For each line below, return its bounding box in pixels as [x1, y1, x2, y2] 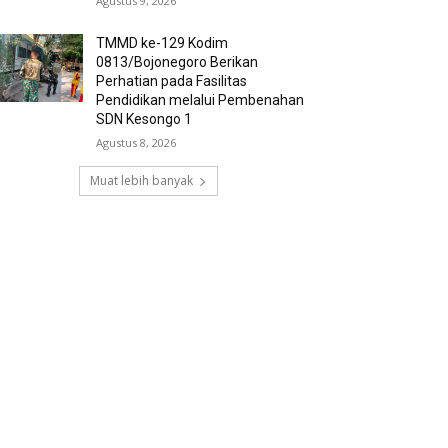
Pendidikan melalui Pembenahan [96, 92, 305, 109]
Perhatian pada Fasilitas [96, 73, 248, 90]
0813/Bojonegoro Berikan [96, 54, 259, 71]
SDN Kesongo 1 [96, 111, 193, 128]
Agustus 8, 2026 [96, 135, 177, 151]
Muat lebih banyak [89, 172, 193, 190]
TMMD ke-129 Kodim [96, 35, 229, 52]
